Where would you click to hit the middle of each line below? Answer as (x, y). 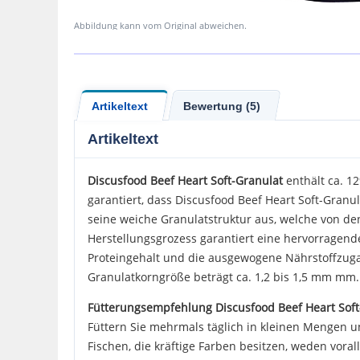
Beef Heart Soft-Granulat (217, 180)
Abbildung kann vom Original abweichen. (160, 25)
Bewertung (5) (222, 106)
